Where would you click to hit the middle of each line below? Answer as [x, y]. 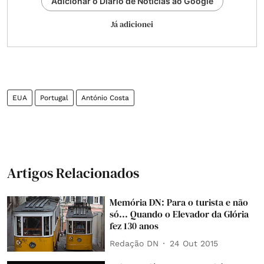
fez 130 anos [134, 226]
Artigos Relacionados [73, 173]
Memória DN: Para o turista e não [179, 202]
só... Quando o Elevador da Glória [179, 214]
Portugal [54, 98]
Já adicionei [132, 24]
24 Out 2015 [194, 243]
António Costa [105, 98]
